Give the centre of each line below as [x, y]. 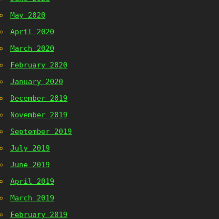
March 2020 [32, 48]
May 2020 [28, 15]
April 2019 [32, 181]
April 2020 [32, 32]
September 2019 [41, 131]
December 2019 [39, 98]
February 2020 [39, 65]
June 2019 [30, 165]
